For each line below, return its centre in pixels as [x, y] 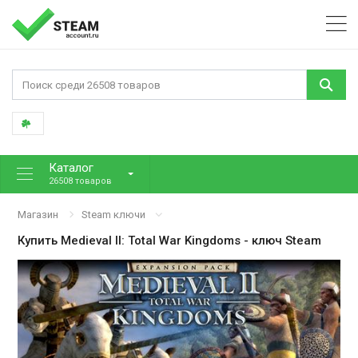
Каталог [71, 167]
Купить [40, 240]
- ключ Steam [281, 240]
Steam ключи [114, 214]
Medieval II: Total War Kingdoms [151, 240]
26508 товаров [80, 181]
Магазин [38, 214]
